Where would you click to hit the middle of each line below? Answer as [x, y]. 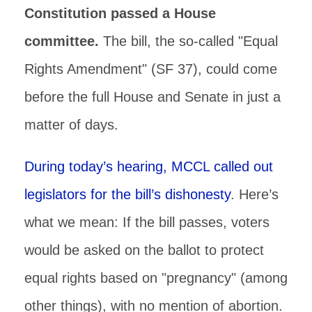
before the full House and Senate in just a [153, 96]
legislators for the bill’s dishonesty [127, 194]
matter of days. [71, 124]
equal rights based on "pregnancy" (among [156, 278]
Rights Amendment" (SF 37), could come [151, 69]
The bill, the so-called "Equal [188, 41]
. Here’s [255, 194]
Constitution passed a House [120, 13]
